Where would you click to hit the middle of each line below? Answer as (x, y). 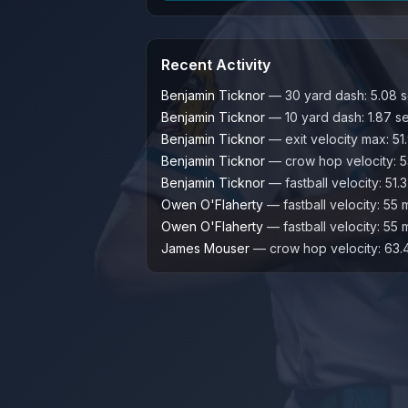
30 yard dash (325, 95)
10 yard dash (323, 117)
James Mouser (205, 248)
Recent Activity (216, 65)
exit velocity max (336, 139)
